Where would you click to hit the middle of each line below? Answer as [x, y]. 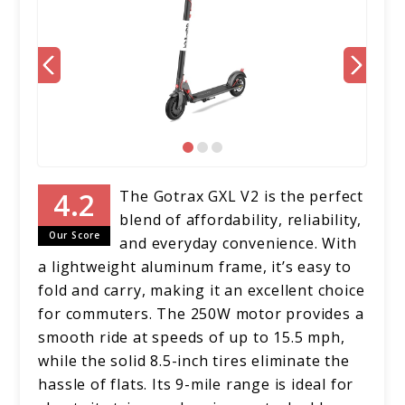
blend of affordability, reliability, [241, 220]
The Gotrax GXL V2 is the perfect [242, 197]
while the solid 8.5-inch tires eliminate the [194, 361]
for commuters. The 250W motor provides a [201, 314]
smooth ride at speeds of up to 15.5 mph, [192, 338]
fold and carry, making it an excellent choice [202, 291]
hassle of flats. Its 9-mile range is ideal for [196, 385]
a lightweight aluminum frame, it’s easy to [195, 267]
